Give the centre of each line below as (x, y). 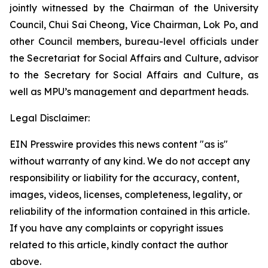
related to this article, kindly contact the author (119, 245)
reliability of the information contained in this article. (130, 211)
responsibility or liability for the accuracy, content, (124, 178)
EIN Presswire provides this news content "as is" (119, 144)
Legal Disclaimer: (50, 118)
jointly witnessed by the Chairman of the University (134, 8)
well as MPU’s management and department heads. (129, 92)
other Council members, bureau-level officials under (134, 41)
